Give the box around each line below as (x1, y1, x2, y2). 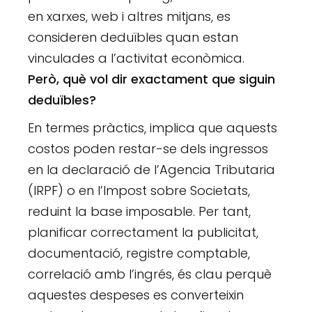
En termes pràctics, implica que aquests (28, 119, 278, 137)
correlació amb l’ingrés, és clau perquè (28, 265, 272, 283)
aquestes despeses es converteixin (28, 286, 244, 304)
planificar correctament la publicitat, (28, 224, 259, 242)
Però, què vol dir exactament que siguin (28, 70, 276, 88)
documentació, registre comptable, (28, 244, 251, 263)
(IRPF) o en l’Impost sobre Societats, (28, 182, 251, 200)
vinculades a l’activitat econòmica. (28, 49, 245, 68)
